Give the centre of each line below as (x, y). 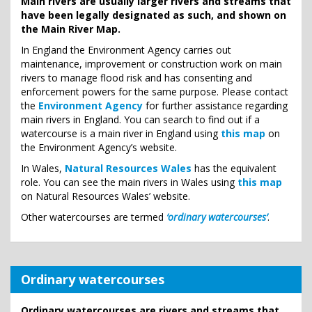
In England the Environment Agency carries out (126, 50)
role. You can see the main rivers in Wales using (129, 182)
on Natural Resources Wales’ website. (106, 196)
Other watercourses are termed (94, 217)
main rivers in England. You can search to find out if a (140, 119)
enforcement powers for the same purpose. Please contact (155, 92)
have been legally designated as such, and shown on (154, 15)
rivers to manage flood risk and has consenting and (136, 78)
